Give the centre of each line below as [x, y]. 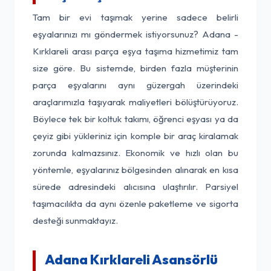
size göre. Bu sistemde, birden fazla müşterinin [135, 68]
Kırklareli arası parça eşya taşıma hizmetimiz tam [135, 51]
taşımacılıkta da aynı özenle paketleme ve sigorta [135, 204]
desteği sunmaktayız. [75, 220]
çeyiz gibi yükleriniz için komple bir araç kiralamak [135, 136]
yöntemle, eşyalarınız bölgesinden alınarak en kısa [135, 170]
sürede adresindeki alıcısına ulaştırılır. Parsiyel [135, 187]
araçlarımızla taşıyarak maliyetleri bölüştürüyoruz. [135, 102]
